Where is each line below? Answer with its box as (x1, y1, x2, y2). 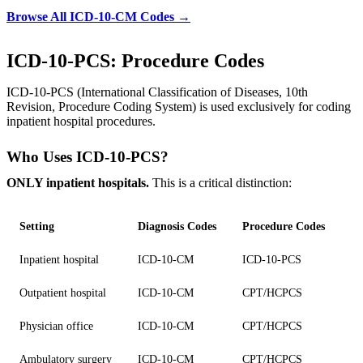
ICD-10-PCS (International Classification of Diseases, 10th (6, 84, 308, 99)
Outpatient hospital (19, 285, 106, 299)
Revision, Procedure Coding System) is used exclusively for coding (6, 99, 351, 113)
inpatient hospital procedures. (6, 113, 156, 128)
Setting (19, 219, 54, 233)
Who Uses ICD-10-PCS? (6, 147, 169, 165)
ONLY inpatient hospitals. (6, 175, 149, 190)
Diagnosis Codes (138, 219, 216, 233)
